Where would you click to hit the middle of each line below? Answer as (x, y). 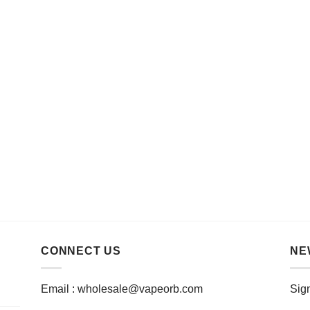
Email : (59, 289)
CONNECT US (81, 251)
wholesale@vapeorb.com (140, 289)
